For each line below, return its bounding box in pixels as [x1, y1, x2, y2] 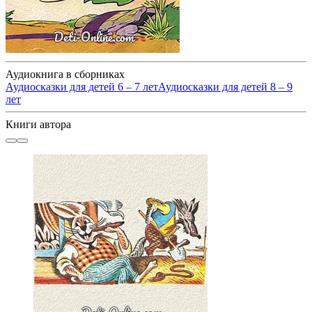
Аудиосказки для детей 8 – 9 [158, 80, 292, 93]
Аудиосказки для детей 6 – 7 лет [6, 80, 158, 93]
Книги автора [6, 118, 71, 130]
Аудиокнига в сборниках [6, 68, 125, 80]
